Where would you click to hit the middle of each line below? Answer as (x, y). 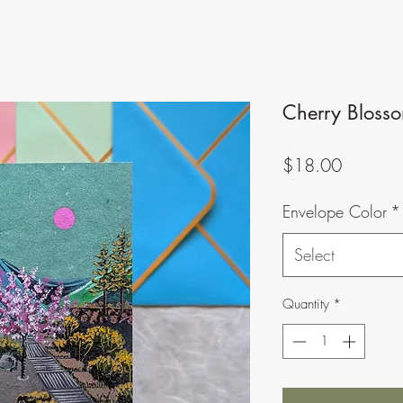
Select (314, 255)
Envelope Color (335, 211)
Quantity (306, 304)
